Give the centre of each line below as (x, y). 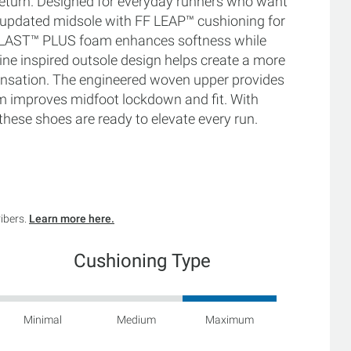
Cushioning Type (143, 261)
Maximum (230, 319)
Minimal (42, 319)
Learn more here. (72, 219)
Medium (136, 319)
